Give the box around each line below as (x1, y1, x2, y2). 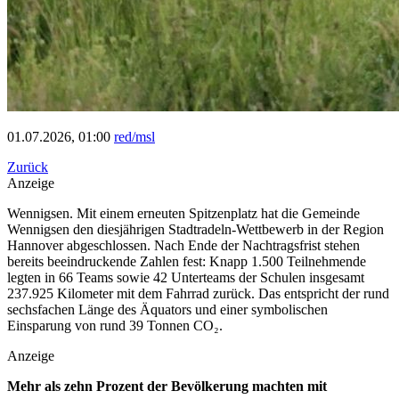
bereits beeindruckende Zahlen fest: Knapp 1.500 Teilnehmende (7, 254, 366, 270)
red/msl (114, 129, 155, 145)
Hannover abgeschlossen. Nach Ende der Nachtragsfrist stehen (7, 238, 360, 254)
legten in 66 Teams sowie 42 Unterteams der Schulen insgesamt (7, 270, 364, 286)
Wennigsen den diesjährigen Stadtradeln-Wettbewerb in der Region (7, 222, 384, 238)
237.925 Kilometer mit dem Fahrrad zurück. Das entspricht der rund (7, 286, 389, 302)
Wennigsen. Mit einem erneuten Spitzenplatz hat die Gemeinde (7, 206, 360, 222)
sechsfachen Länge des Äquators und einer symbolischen (7, 302, 328, 318)
